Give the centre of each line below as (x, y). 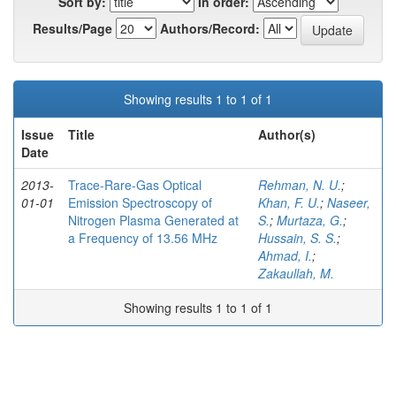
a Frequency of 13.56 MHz (143, 238)
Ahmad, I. (285, 256)
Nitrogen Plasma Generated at (153, 221)
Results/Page (72, 29)
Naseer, (349, 203)
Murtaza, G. (310, 221)
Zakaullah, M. (296, 274)
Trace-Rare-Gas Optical (135, 185)
